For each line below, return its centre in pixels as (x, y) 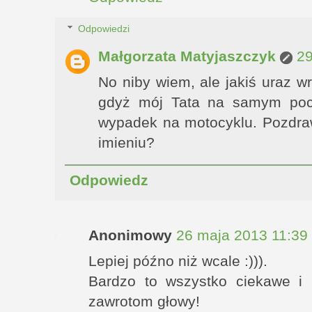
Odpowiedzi (104, 29)
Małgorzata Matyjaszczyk (187, 57)
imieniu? (126, 143)
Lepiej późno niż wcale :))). (178, 261)
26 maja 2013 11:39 (242, 235)
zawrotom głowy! (144, 301)
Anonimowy (130, 235)
